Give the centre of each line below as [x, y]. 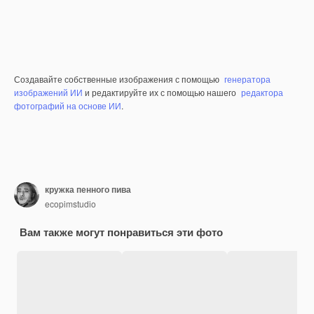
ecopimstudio [70, 203]
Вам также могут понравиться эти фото [121, 232]
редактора [262, 93]
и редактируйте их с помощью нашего [161, 93]
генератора [247, 79]
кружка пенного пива [88, 189]
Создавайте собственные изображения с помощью [118, 79]
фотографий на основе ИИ [68, 106]
